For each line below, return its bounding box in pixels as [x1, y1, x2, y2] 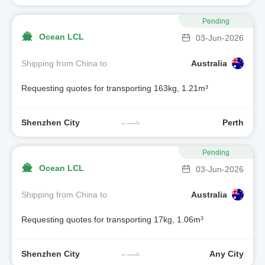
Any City [209, 248, 244, 258]
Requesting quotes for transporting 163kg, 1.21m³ [21, 83, 208, 93]
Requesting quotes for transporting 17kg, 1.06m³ [21, 215, 203, 225]
